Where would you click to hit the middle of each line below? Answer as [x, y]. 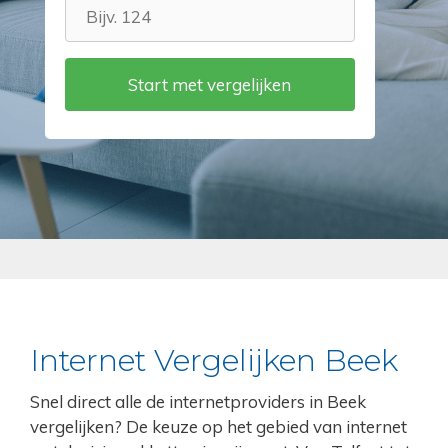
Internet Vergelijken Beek [214, 360]
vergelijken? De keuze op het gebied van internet [218, 426]
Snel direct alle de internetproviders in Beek [198, 401]
